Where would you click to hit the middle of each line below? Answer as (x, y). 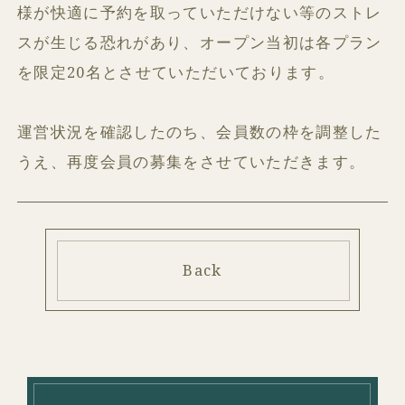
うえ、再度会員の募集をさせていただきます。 (192, 161)
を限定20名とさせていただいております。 (176, 71)
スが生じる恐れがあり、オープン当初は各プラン (200, 42)
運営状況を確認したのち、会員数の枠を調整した (200, 131)
